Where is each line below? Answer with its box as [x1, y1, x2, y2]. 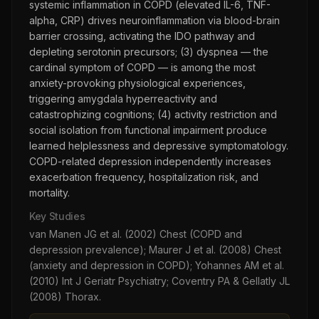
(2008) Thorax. [29, 291, 101, 303]
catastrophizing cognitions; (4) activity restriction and [29, 108, 277, 120]
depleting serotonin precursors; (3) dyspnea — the [29, 46, 268, 58]
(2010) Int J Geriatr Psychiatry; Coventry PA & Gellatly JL [29, 275, 290, 287]
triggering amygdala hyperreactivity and [29, 93, 217, 105]
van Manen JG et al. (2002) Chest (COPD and [29, 228, 242, 240]
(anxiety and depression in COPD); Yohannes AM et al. [29, 259, 284, 271]
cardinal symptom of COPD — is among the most [29, 61, 256, 73]
